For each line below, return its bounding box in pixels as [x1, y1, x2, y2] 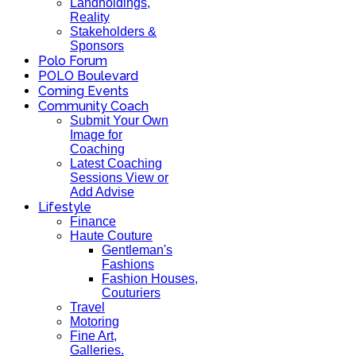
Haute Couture [70, 229, 153, 242]
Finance [70, 215, 116, 228]
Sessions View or [70, 171, 168, 184]
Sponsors [70, 39, 124, 52]
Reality [70, 10, 110, 24]
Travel [70, 300, 105, 314]
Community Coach [38, 99, 149, 114]
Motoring [70, 315, 119, 328]
